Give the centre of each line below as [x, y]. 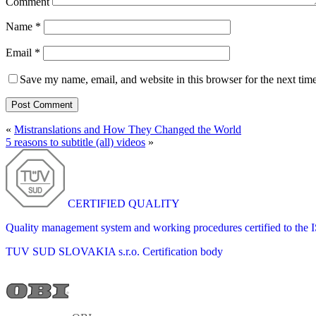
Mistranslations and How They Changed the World [128, 129]
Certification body [183, 251]
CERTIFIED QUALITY [124, 203]
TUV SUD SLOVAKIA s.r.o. [73, 251]
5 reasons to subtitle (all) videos [75, 142]
